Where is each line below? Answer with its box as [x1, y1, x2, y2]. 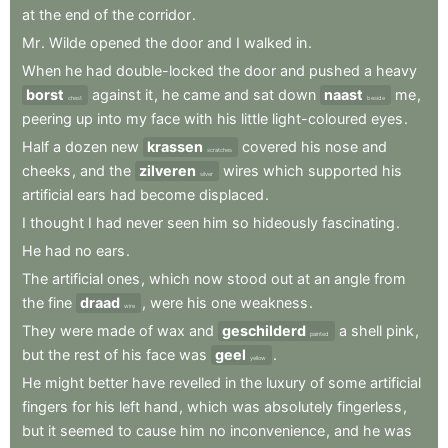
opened [90, 34, 141, 52]
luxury [266, 374, 306, 392]
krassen [147, 138, 203, 156]
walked [244, 34, 292, 52]
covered [242, 138, 297, 156]
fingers [22, 398, 68, 416]
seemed [60, 422, 114, 440]
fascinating [322, 214, 395, 232]
